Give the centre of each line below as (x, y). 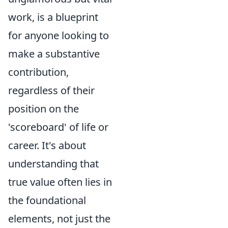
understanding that (53, 164)
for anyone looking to (59, 35)
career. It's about (47, 145)
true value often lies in (60, 182)
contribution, (38, 72)
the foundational (47, 200)
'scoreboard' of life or (58, 127)
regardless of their (51, 90)
